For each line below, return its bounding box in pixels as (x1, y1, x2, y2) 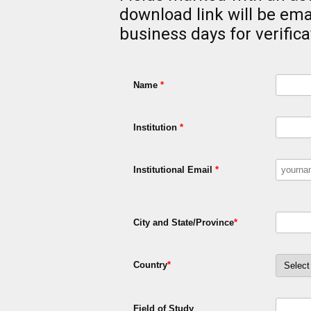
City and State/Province (133, 217, 234, 228)
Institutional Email (133, 164, 215, 175)
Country (133, 259, 167, 270)
